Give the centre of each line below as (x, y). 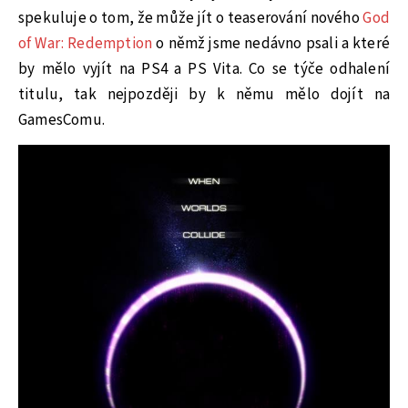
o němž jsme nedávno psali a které (271, 44)
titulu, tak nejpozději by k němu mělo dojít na (204, 95)
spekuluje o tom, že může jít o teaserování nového (191, 19)
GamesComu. (61, 121)
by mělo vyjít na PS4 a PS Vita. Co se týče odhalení (204, 70)
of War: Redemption (86, 44)
